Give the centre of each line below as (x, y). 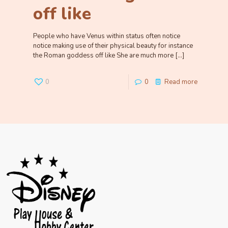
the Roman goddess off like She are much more (103, 55)
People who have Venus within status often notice (107, 36)
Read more (181, 82)
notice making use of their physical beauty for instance (113, 46)
